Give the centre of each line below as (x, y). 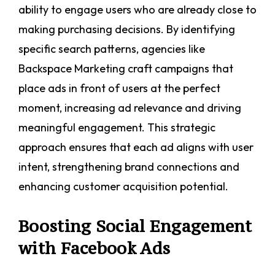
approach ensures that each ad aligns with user (136, 147)
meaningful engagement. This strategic (117, 128)
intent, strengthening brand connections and (129, 167)
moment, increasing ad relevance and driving (130, 108)
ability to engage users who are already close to (137, 10)
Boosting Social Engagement (135, 226)
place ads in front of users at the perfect (119, 88)
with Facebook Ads (95, 248)
